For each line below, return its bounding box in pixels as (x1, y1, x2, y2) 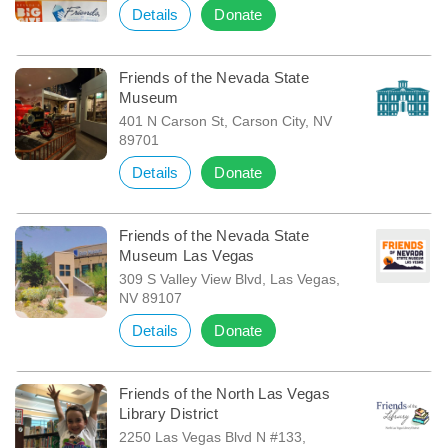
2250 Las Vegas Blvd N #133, (118, 428, 306, 445)
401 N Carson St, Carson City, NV (118, 112, 332, 129)
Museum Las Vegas (118, 246, 255, 264)
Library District (118, 404, 219, 422)
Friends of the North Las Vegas (118, 384, 330, 402)
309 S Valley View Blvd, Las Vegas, (118, 270, 340, 287)
